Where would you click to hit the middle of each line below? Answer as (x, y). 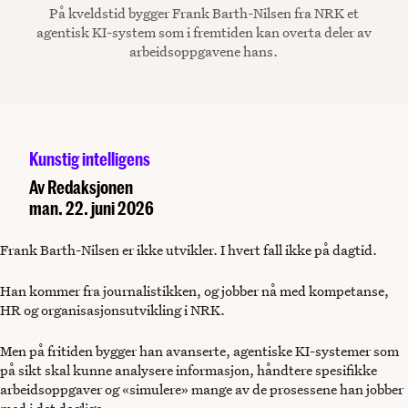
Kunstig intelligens (90, 159)
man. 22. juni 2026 (92, 208)
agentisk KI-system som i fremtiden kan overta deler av (204, 32)
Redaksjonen (90, 187)
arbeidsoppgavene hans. (204, 51)
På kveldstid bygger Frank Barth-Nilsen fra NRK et (204, 13)
